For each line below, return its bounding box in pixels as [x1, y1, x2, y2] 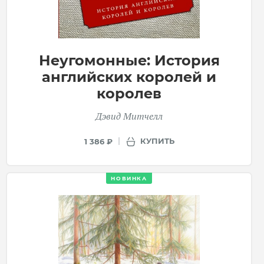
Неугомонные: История [38, 51, 220, 69]
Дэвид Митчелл [95, 109, 163, 123]
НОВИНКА [111, 174, 147, 181]
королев [97, 84, 161, 102]
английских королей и [42, 68, 216, 85]
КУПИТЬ [140, 136, 174, 146]
